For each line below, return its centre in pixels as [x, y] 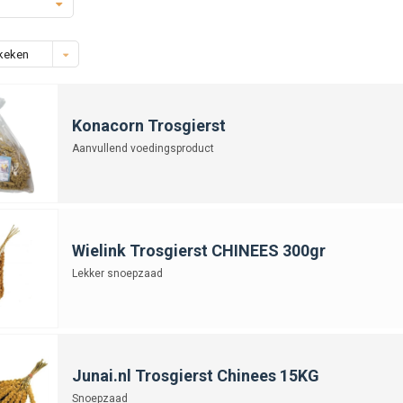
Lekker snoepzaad [117, 273]
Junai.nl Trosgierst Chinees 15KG [195, 375]
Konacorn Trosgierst [148, 125]
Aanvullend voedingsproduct [143, 148]
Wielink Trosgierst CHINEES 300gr [198, 250]
